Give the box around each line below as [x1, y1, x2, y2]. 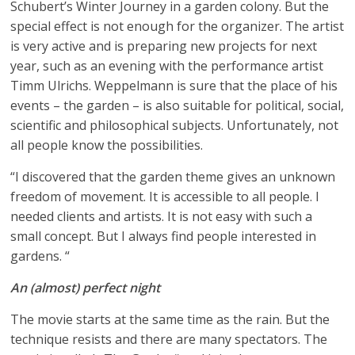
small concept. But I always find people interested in [10, 227, 317, 245]
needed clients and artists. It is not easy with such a [10, 208, 313, 225]
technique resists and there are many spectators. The [10, 330, 328, 348]
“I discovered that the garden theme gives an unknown [10, 168, 336, 185]
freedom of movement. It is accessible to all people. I [10, 188, 320, 205]
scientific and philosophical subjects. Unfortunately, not [10, 116, 339, 134]
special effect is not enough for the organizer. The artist [10, 17, 345, 35]
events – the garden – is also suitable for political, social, [10, 97, 345, 114]
